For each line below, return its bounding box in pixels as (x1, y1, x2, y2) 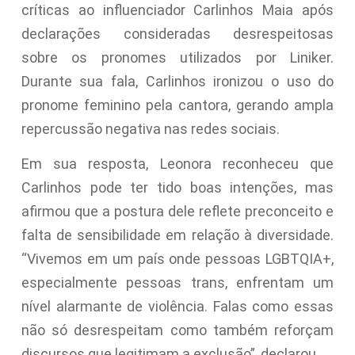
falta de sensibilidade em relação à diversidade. (21, 227, 334, 244)
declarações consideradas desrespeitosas (21, 25, 334, 42)
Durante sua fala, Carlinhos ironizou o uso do (21, 72, 334, 90)
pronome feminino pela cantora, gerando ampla (21, 96, 334, 113)
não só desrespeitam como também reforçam (21, 322, 334, 339)
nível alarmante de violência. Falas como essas (21, 298, 334, 315)
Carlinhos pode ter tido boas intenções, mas (21, 179, 334, 197)
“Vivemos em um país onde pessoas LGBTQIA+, (21, 250, 334, 268)
